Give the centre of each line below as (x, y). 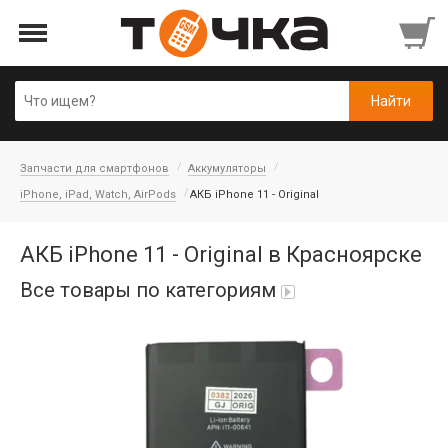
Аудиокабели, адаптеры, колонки (130, 437)
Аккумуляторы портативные (113, 391)
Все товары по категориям (148, 290)
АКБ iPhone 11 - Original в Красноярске (221, 254)
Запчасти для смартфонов (94, 168)
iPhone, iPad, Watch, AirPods (98, 194)
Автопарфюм (64, 345)
